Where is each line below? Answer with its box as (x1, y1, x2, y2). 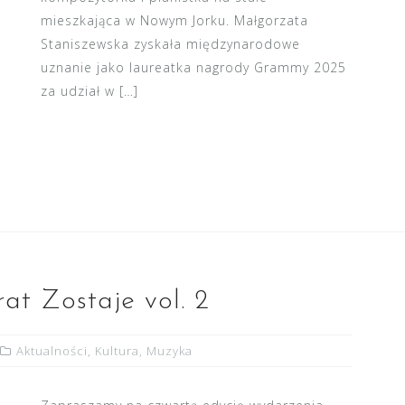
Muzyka (146, 343, 193, 359)
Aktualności (16, 343, 88, 359)
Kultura (95, 343, 139, 359)
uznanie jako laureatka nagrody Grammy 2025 (40, 59, 346, 76)
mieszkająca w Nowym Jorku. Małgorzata (40, 12, 308, 29)
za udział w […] (40, 82, 138, 99)
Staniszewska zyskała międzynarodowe (40, 35, 300, 52)
